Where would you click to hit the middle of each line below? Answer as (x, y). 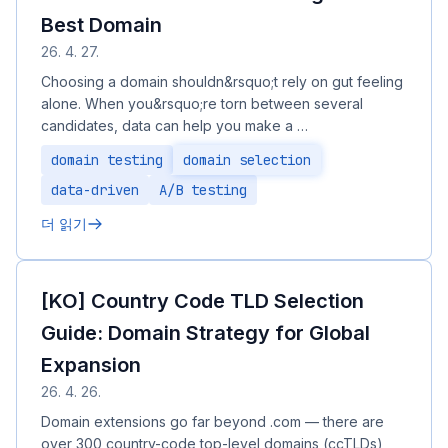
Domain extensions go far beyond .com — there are (212, 421)
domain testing (107, 160)
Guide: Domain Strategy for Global (205, 333)
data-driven (95, 190)
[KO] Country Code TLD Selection (202, 301)
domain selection (247, 160)
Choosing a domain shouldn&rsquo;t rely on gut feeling (222, 81)
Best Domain (101, 25)
